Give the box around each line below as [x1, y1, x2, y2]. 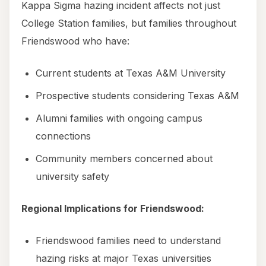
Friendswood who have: [21, 35, 129, 47]
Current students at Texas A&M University [36, 67, 226, 80]
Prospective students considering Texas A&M [36, 90, 239, 102]
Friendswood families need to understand [36, 235, 221, 247]
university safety [36, 170, 109, 183]
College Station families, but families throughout [21, 17, 236, 30]
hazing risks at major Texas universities [36, 252, 211, 265]
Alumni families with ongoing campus [36, 112, 202, 125]
